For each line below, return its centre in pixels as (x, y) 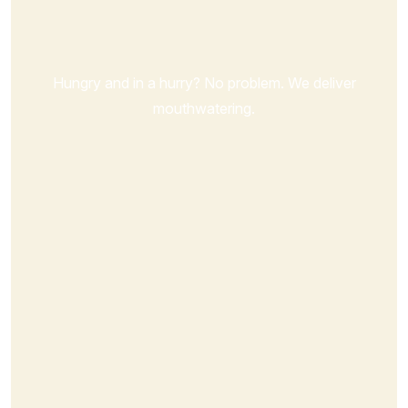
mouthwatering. (204, 109)
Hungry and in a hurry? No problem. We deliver (204, 83)
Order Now (196, 31)
